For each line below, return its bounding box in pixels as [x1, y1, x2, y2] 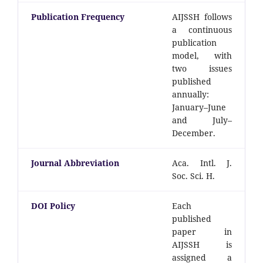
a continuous [172, 23, 232, 35]
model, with [172, 49, 232, 61]
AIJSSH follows [172, 11, 232, 22]
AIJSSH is [172, 238, 232, 250]
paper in [172, 225, 232, 237]
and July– [172, 114, 232, 126]
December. [172, 127, 215, 139]
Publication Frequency [31, 11, 124, 22]
